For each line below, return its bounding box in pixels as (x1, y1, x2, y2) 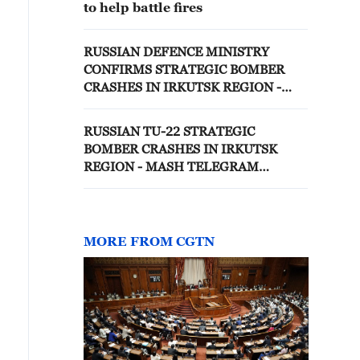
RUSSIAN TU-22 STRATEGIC (84, 124, 255, 138)
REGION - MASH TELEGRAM (84, 159, 259, 174)
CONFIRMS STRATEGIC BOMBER (84, 62, 284, 76)
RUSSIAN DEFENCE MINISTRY (84, 44, 269, 59)
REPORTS (84, 97, 142, 112)
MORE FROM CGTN (84, 234, 215, 248)
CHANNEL (84, 177, 146, 191)
